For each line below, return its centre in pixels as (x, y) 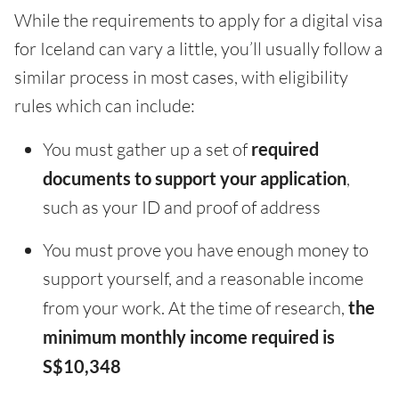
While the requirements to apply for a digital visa (199, 20)
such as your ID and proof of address (182, 208)
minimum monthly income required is (189, 337)
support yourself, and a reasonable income (203, 279)
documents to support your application (195, 179)
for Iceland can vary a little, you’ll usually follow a (199, 49)
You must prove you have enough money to (206, 250)
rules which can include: (105, 106)
